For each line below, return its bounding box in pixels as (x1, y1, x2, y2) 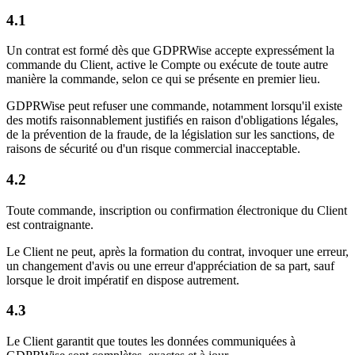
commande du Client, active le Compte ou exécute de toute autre (6, 58, 328, 72)
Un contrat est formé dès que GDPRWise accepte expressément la (6, 44, 334, 58)
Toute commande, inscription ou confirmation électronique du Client (6, 203, 347, 217)
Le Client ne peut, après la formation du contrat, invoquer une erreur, (6, 244, 349, 258)
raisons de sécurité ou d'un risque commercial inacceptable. (6, 142, 300, 156)
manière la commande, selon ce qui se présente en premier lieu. (6, 72, 320, 86)
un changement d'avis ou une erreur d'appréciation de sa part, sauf (6, 258, 334, 273)
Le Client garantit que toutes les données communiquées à (6, 334, 296, 349)
